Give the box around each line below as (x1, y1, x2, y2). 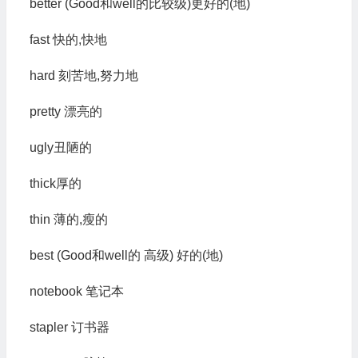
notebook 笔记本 (29, 284, 124, 298)
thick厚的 (29, 177, 82, 190)
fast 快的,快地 (29, 33, 107, 46)
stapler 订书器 (29, 320, 109, 334)
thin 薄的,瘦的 (29, 213, 108, 226)
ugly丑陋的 (29, 141, 92, 154)
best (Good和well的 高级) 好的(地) (29, 249, 223, 262)
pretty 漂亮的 (29, 105, 102, 118)
